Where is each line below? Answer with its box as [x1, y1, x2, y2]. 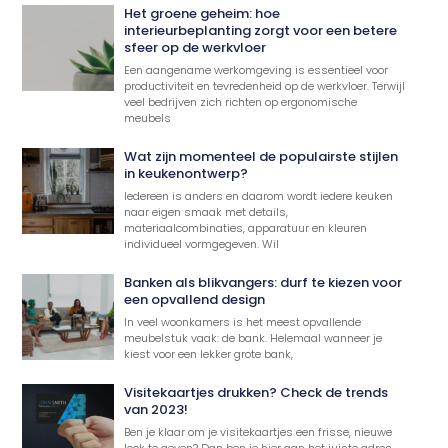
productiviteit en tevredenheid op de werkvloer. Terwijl [124, 77, 406, 94]
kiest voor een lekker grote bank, [124, 345, 294, 362]
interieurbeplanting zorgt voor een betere [124, 20, 398, 40]
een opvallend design [124, 289, 266, 309]
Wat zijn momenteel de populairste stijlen [124, 146, 399, 166]
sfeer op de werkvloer [124, 37, 267, 57]
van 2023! [124, 399, 189, 419]
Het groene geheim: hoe [124, 3, 281, 23]
